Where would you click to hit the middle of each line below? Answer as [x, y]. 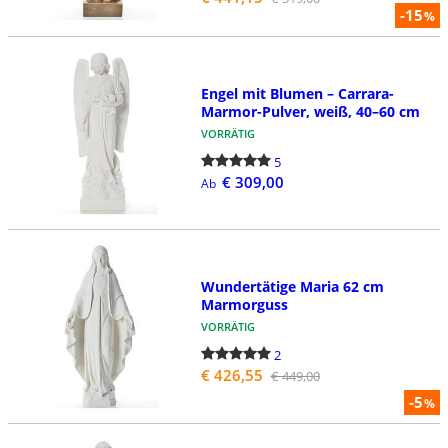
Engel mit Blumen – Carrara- [297, 93]
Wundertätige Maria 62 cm [292, 287]
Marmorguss [244, 305]
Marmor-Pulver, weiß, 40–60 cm [310, 111]
